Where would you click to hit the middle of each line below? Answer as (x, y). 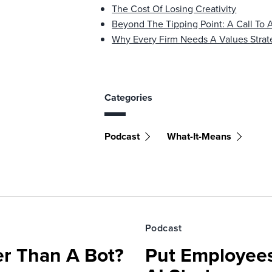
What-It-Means (199, 136)
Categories (129, 97)
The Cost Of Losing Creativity (174, 8)
